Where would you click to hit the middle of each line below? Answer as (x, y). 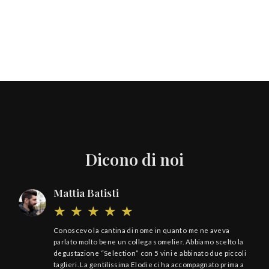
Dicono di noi (134, 159)
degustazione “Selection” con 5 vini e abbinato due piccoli (150, 253)
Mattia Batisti (86, 193)
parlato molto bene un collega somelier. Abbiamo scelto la (149, 242)
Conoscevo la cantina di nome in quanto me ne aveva (142, 231)
